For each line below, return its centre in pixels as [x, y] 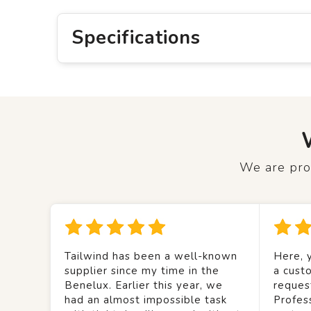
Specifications [136, 38]
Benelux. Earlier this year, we [144, 285]
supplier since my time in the [142, 271]
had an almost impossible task [146, 300]
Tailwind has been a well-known [151, 256]
